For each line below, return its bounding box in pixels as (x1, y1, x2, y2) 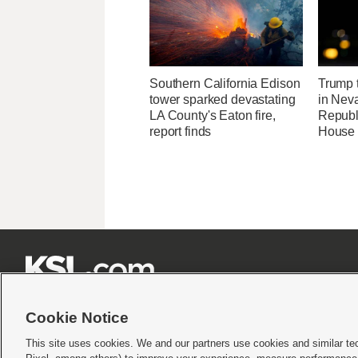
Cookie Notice (26, 309, 129, 326)
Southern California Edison (149, 77, 300, 91)
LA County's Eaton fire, (149, 109, 276, 123)
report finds (149, 125, 212, 139)
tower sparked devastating (149, 93, 296, 107)
